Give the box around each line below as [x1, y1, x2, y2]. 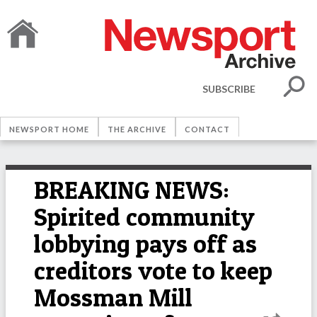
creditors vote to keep [34, 255, 272, 286]
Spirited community [34, 202, 255, 232]
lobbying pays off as [34, 229, 257, 259]
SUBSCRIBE [202, 82, 255, 95]
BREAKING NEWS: [34, 175, 229, 205]
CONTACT [185, 125, 230, 134]
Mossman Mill [34, 282, 192, 313]
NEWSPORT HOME [9, 125, 89, 134]
